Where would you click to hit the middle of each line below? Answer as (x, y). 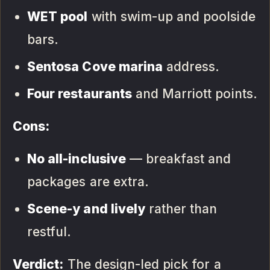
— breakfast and (178, 159)
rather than (181, 209)
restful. (49, 232)
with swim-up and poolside (171, 17)
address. (191, 67)
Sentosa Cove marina (95, 67)
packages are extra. (88, 182)
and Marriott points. (194, 94)
